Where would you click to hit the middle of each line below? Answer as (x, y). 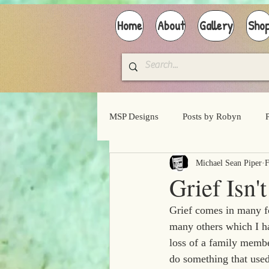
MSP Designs (134, 116)
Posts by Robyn (212, 116)
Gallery (216, 26)
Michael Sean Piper (229, 163)
